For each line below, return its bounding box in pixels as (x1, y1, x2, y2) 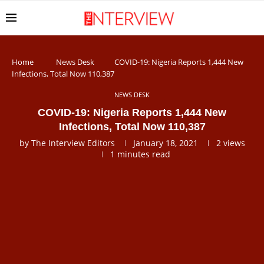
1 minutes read (110, 148, 170, 160)
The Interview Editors (31, 137, 115, 148)
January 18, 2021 (133, 137, 198, 148)
